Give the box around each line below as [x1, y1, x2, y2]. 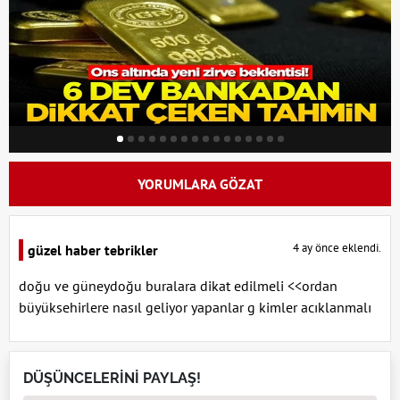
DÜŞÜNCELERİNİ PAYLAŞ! [23, 370, 201, 387]
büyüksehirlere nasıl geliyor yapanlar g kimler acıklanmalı [19, 298, 371, 316]
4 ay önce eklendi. [293, 240, 381, 255]
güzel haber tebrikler [28, 241, 158, 259]
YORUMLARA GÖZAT [137, 175, 262, 193]
